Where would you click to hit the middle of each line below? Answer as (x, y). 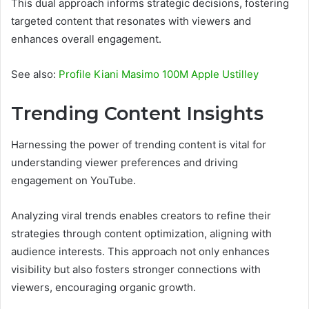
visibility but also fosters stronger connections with (136, 269)
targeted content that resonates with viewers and (131, 21)
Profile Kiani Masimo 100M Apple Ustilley (159, 74)
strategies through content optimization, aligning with (141, 233)
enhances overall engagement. (86, 39)
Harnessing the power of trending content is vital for (139, 144)
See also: (35, 74)
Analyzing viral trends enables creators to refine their (141, 215)
